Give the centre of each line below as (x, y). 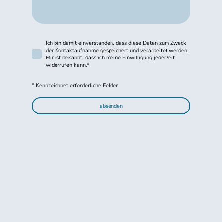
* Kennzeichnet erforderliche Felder (75, 86)
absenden (111, 106)
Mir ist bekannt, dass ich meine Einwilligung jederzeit (110, 57)
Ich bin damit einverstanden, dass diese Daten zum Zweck (116, 43)
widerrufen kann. (66, 65)
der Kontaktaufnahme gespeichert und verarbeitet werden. (117, 50)
